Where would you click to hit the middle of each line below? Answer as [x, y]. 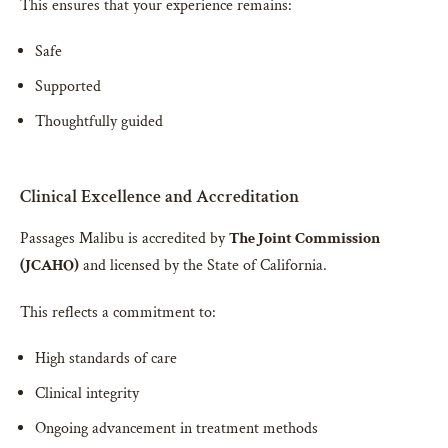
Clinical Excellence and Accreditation [159, 197]
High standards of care [106, 359]
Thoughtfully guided [99, 122]
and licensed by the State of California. [203, 266]
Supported [68, 87]
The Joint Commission [304, 239]
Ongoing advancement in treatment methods [176, 429]
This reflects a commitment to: [118, 313]
